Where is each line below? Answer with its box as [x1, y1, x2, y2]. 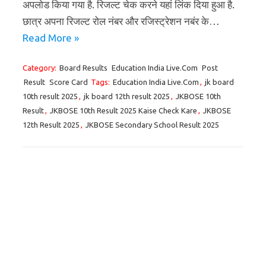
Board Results [59, 63, 107, 72]
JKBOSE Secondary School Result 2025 [85, 120, 219, 129]
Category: [23, 63, 58, 72]
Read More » [23, 31, 79, 43]
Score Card [49, 77, 88, 86]
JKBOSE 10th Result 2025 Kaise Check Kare [50, 106, 197, 115]
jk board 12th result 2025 [84, 91, 170, 100]
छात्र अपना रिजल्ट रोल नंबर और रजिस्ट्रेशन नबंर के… [23, 15, 220, 27]
